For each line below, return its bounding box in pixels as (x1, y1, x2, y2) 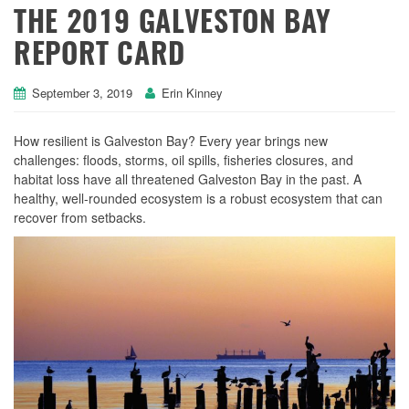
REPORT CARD (14, 40, 186, 70)
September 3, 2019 (32, 83, 132, 101)
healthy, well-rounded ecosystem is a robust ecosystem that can (14, 188, 383, 207)
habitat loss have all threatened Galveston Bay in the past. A (14, 169, 362, 188)
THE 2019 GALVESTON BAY (14, 8, 332, 38)
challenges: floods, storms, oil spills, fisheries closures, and (14, 150, 353, 169)
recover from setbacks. (14, 207, 146, 226)
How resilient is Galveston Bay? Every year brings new (14, 131, 328, 150)
